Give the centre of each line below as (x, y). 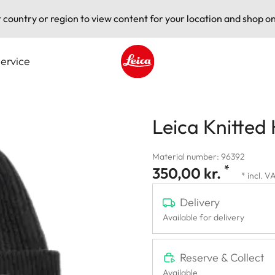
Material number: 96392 (199, 156)
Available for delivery (203, 217)
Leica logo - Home (160, 84)
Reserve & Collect (222, 257)
